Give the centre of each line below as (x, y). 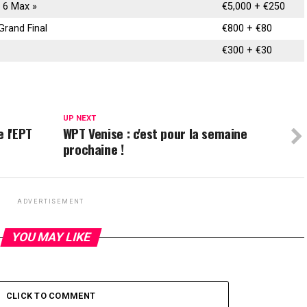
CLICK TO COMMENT (51, 296)
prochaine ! (93, 149)
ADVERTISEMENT (51, 201)
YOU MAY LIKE (51, 237)
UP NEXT (79, 118)
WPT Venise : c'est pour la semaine (155, 133)
